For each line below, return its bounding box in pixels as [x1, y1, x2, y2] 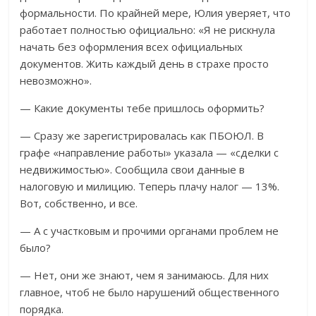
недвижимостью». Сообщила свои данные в [20, 162, 245, 177]
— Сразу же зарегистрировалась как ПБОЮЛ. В [20, 128, 265, 143]
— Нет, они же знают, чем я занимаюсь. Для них [20, 268, 269, 283]
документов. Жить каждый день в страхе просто [20, 56, 269, 71]
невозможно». [20, 73, 92, 88]
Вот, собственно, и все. [20, 196, 138, 211]
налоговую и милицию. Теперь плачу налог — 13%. [20, 179, 280, 194]
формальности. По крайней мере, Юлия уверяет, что [20, 6, 291, 20]
